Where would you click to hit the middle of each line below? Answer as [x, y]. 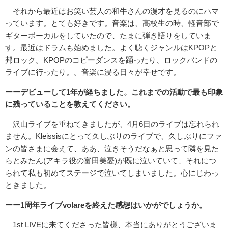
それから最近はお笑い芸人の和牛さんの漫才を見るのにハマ [112, 11]
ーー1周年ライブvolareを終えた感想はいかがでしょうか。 [106, 205]
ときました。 [28, 185]
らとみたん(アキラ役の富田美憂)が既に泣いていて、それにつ [111, 160]
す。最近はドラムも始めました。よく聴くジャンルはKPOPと [111, 47]
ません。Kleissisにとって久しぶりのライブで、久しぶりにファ [113, 136]
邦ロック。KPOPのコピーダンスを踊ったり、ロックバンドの [111, 60]
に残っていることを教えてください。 [70, 104]
